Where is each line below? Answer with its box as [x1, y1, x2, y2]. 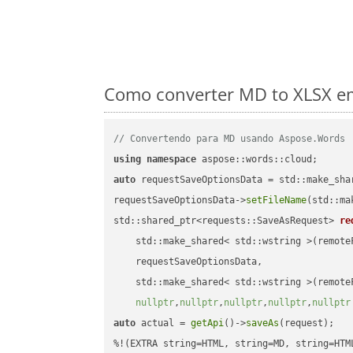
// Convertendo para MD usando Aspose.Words [113, 133, 346, 145]
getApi [191, 318, 225, 329]
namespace [147, 154, 197, 165]
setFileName [246, 195, 307, 206]
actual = [136, 318, 191, 329]
